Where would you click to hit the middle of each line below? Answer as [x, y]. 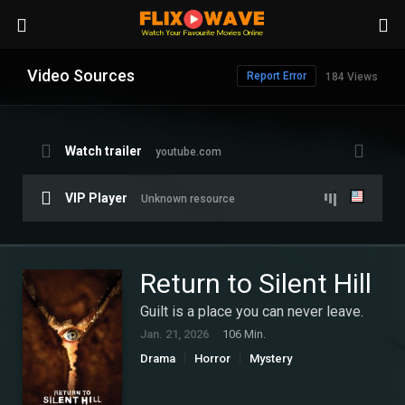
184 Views [352, 77]
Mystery [271, 358]
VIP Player [96, 198]
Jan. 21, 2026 [174, 334]
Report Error [277, 76]
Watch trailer [104, 151]
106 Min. [244, 334]
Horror [212, 358]
